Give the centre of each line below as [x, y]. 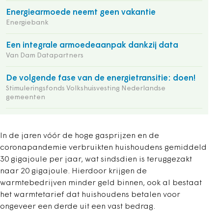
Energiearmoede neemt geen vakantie [81, 12]
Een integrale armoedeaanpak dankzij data [92, 45]
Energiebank [27, 23]
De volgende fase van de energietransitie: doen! [101, 78]
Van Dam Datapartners [45, 55]
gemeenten [26, 97]
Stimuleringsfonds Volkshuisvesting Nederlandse [86, 88]
